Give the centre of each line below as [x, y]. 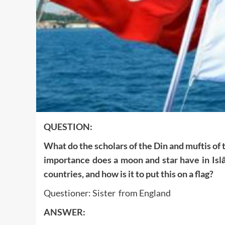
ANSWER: [65, 212]
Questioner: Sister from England [107, 193]
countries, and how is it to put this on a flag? [129, 174]
